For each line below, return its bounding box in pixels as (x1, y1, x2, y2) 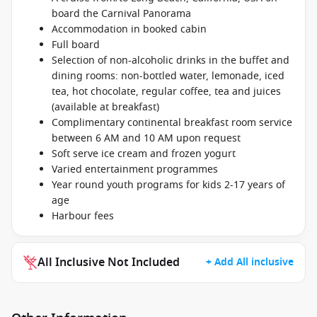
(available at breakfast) (52, 100, 159, 115)
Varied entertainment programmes (52, 162, 218, 177)
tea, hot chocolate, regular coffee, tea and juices (52, 84, 281, 99)
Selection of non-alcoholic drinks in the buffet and (52, 53, 289, 68)
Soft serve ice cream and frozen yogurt (52, 146, 236, 161)
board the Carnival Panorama (52, 6, 191, 21)
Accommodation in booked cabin (52, 22, 207, 37)
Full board (52, 38, 100, 52)
